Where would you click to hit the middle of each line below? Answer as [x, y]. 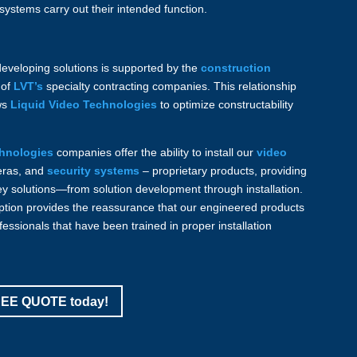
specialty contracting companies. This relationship [170, 86]
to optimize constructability [226, 104]
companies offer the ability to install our [155, 152]
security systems [94, 170]
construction [236, 67]
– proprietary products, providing [224, 170]
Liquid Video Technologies [84, 104]
